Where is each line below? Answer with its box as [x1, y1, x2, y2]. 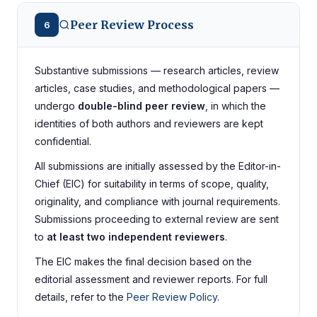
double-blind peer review [78, 100, 205, 112]
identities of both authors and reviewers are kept [35, 117, 263, 129]
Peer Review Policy [127, 291, 217, 303]
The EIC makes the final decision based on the [35, 255, 252, 267]
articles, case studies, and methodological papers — [35, 82, 279, 94]
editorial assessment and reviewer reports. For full [35, 273, 267, 285]
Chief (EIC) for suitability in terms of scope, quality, [35, 178, 269, 190]
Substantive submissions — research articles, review [35, 64, 279, 76]
